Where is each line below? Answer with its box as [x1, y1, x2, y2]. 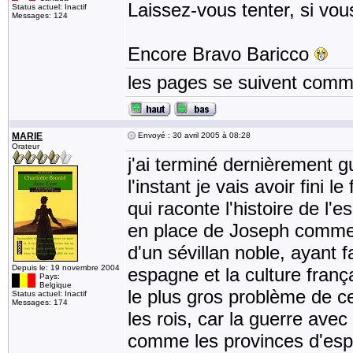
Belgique [39, 281, 72, 289]
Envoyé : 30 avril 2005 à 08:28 [136, 131, 251, 139]
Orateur [12, 142, 39, 150]
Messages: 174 [12, 298, 68, 307]
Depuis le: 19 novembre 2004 [12, 263, 120, 272]
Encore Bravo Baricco [128, 43, 314, 65]
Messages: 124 [12, 11, 68, 20]
